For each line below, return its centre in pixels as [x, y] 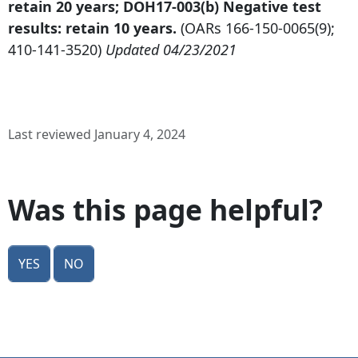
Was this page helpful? [165, 210]
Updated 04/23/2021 [171, 50]
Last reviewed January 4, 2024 [97, 135]
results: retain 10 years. [94, 28]
